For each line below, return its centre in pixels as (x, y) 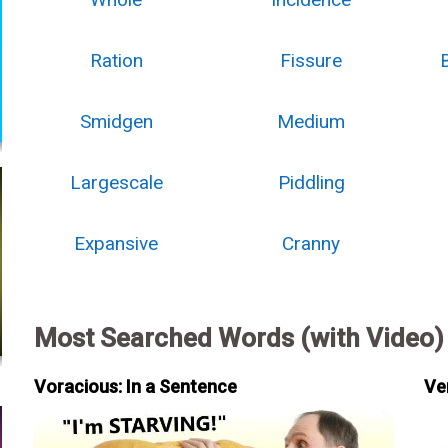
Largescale (116, 182)
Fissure (311, 60)
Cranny (311, 243)
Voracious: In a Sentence (135, 386)
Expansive (116, 243)
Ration (116, 60)
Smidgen (116, 121)
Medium (311, 121)
